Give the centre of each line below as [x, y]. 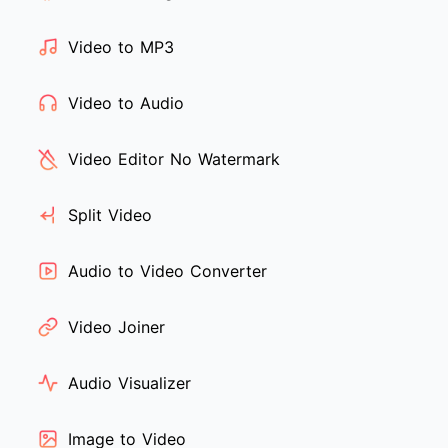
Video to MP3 [121, 47]
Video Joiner [116, 327]
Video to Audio [126, 103]
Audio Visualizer [129, 383]
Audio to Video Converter [167, 271]
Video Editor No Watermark [174, 159]
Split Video [110, 215]
